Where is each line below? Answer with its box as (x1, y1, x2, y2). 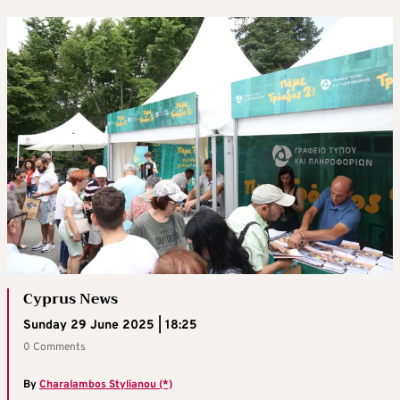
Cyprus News (23, 287, 118, 312)
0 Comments (23, 340, 86, 355)
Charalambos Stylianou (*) (39, 378, 172, 393)
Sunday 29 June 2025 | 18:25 (23, 318, 197, 334)
